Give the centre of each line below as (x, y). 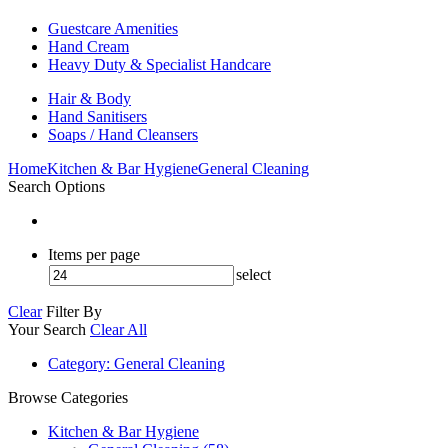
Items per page (94, 254)
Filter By (74, 311)
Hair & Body (89, 98)
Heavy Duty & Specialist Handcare (159, 64)
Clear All (118, 329)
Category (77, 363)
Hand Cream (88, 46)
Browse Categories (68, 397)
